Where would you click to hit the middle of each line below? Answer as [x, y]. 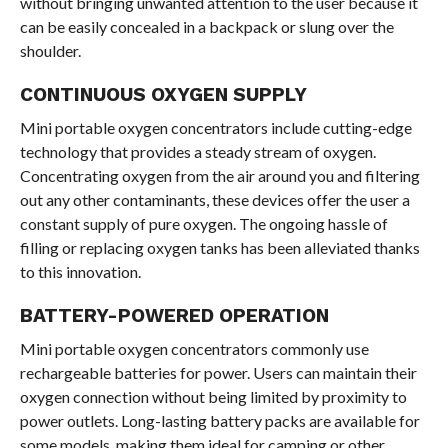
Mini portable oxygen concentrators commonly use [194, 348]
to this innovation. [80, 271]
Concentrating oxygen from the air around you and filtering [219, 175]
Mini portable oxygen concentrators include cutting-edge [215, 127]
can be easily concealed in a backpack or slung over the [206, 26]
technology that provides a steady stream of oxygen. [197, 151]
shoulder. [50, 50]
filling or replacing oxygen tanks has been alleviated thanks [219, 247]
